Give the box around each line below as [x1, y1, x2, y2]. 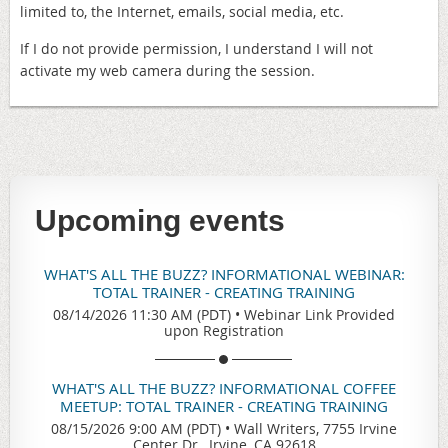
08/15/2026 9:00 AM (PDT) [51, 419, 221, 439]
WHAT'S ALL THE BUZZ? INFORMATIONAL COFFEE [52, 378, 396, 399]
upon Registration [164, 321, 284, 341]
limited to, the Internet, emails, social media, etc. [20, 2, 344, 22]
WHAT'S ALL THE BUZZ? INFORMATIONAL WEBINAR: [43, 264, 405, 285]
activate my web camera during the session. [20, 61, 315, 81]
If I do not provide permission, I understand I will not [20, 39, 373, 59]
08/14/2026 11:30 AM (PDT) [53, 305, 231, 325]
